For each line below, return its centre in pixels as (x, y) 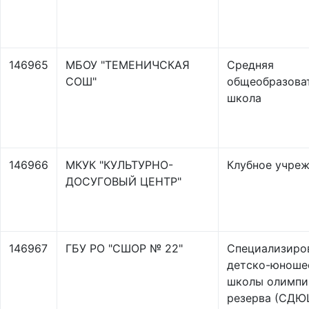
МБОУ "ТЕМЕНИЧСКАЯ (128, 65)
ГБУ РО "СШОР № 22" (124, 248)
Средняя (250, 65)
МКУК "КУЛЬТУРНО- (119, 165)
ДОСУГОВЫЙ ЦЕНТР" (123, 181)
